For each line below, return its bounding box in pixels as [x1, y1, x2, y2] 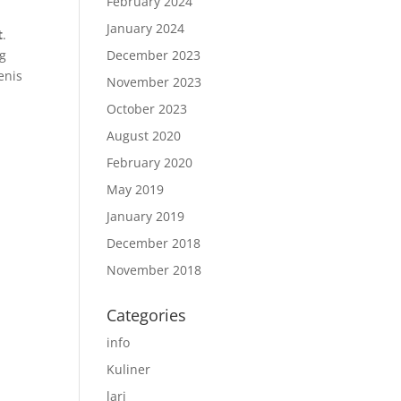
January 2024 [107, 20, 185, 37]
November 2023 [107, 73, 202, 90]
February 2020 [107, 154, 193, 171]
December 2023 [107, 47, 201, 64]
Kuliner [107, 361, 151, 378]
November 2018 [107, 261, 202, 278]
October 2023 [107, 100, 188, 117]
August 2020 [107, 127, 182, 144]
